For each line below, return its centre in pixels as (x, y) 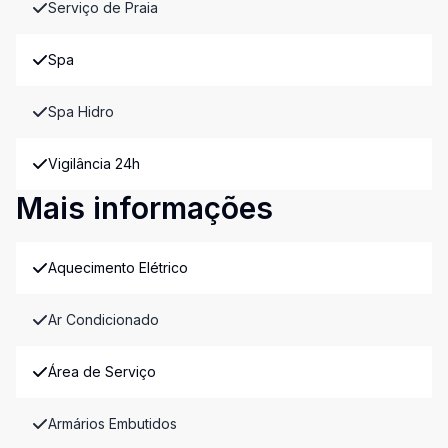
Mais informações (144, 208)
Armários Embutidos (112, 423)
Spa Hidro (81, 111)
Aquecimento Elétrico (118, 267)
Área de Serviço (102, 371)
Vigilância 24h (94, 163)
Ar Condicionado (103, 319)
